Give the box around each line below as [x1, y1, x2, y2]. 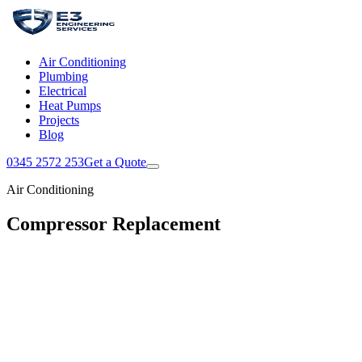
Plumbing [39, 69, 88, 83]
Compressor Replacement [6, 213, 221, 234]
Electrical [39, 84, 86, 98]
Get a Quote [84, 155, 146, 169]
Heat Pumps [39, 99, 101, 112]
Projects [39, 113, 79, 127]
